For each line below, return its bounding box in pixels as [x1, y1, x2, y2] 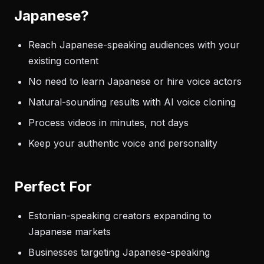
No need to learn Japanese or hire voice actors [28, 75, 242, 87]
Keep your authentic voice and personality [28, 137, 217, 149]
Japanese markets [28, 226, 111, 237]
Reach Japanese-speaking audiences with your [28, 39, 240, 51]
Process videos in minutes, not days [28, 117, 189, 128]
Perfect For [14, 178, 92, 195]
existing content [28, 55, 98, 67]
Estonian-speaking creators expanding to [28, 210, 212, 222]
